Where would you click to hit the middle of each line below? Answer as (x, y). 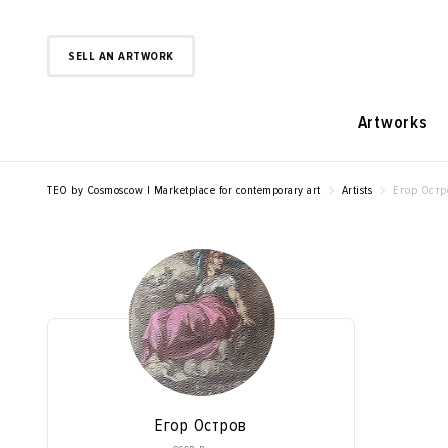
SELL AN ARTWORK (121, 56)
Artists (356, 190)
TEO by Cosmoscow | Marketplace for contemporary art (184, 190)
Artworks (392, 122)
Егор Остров (201, 425)
